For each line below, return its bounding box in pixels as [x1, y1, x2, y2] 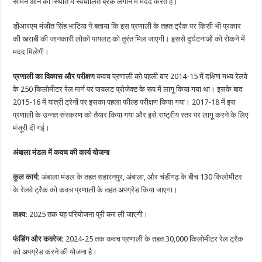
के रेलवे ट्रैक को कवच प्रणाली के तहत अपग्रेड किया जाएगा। [13, 185, 178, 195]
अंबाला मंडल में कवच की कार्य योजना [13, 148, 110, 157]
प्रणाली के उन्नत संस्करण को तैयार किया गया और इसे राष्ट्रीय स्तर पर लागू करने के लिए [13, 111, 249, 120]
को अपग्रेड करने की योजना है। [13, 247, 98, 257]
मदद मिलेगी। [13, 47, 50, 57]
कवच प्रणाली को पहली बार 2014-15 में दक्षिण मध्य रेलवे [95, 72, 248, 81]
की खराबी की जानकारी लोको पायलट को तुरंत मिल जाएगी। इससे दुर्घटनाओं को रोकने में [13, 35, 246, 44]
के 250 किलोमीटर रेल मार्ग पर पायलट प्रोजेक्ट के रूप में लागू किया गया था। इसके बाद [13, 85, 243, 94]
